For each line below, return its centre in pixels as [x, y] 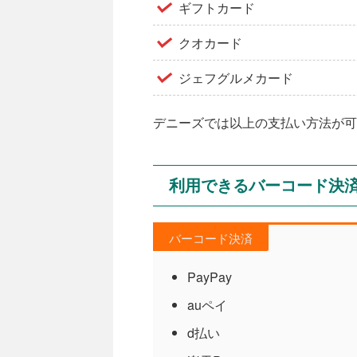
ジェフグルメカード [236, 77]
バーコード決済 [211, 237]
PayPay [210, 277]
